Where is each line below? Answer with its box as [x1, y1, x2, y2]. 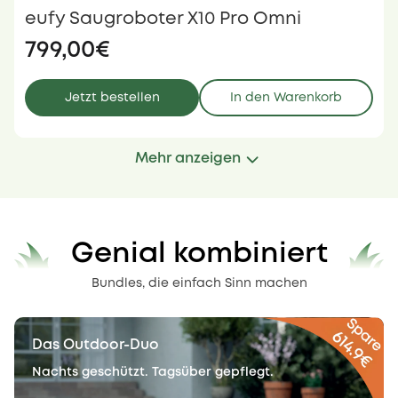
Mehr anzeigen [135, 152, 241, 166]
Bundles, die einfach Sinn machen [91, 278, 307, 290]
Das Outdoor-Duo [32, 338, 159, 353]
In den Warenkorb [230, 92, 342, 104]
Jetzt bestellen [64, 92, 160, 104]
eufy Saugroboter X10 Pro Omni [25, 11, 301, 28]
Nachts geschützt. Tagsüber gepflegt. [32, 367, 274, 378]
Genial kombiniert [70, 242, 328, 268]
